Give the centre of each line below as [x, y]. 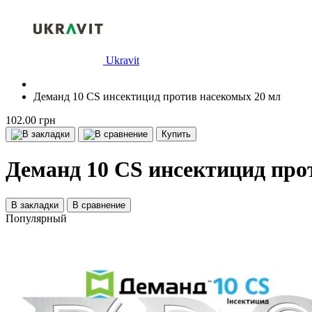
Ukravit [123, 60]
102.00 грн [31, 120]
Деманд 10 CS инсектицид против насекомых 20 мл [157, 96]
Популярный [36, 218]
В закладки [35, 205]
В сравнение [99, 205]
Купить [176, 134]
